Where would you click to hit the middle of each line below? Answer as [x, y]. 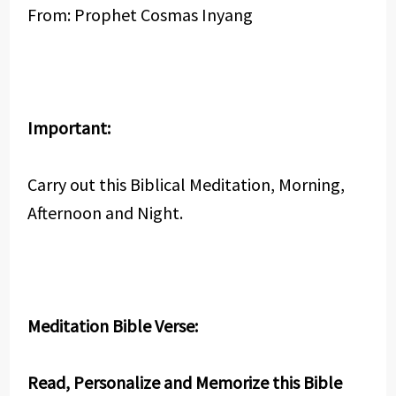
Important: [69, 128]
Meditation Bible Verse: [112, 326]
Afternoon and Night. [105, 213]
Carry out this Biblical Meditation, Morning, [186, 184]
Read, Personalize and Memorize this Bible [184, 382]
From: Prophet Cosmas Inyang [140, 15]
